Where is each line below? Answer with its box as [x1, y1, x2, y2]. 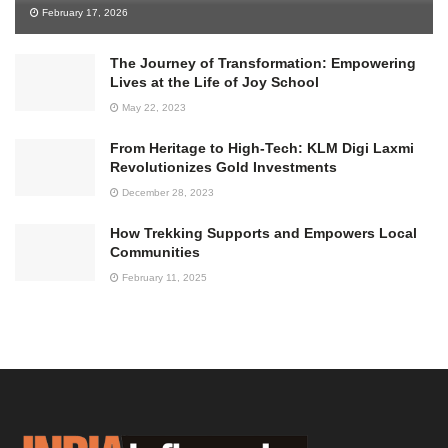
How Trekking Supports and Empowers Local [110, 224, 417, 241]
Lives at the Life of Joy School [110, 73, 319, 90]
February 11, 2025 [119, 271, 207, 283]
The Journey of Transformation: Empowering [110, 54, 416, 71]
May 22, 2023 [119, 101, 186, 113]
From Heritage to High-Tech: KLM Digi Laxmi [110, 139, 414, 156]
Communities [110, 243, 200, 260]
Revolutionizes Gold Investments [110, 158, 337, 175]
